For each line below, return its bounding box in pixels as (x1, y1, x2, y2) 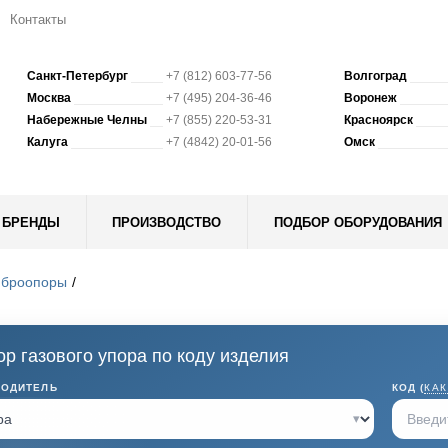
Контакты (10, 12, 66, 27)
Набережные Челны (27, 113, 148, 127)
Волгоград (343, 69, 407, 83)
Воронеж (343, 91, 397, 105)
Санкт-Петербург (27, 69, 129, 83)
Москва (27, 91, 72, 105)
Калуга (27, 135, 69, 149)
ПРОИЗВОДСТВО (112, 214, 222, 230)
